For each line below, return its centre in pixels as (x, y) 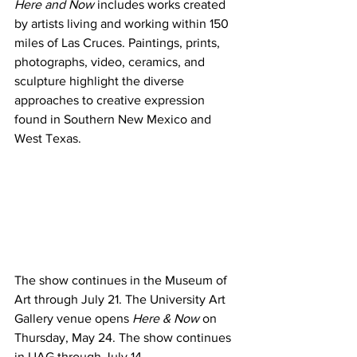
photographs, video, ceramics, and (111, 62)
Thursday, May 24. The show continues (124, 337)
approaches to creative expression (111, 100)
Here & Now (166, 318)
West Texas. (48, 138)
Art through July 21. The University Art (122, 299)
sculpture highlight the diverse (101, 81)
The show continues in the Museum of (122, 280)
